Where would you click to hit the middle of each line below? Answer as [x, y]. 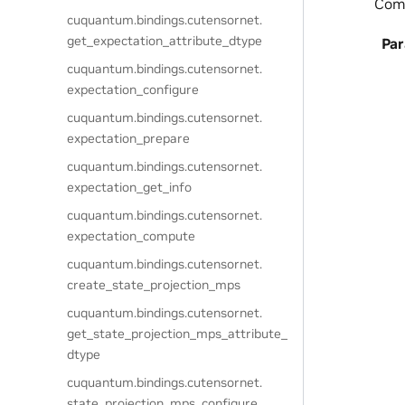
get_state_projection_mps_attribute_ [178, 334]
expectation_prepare [129, 138]
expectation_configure [133, 89]
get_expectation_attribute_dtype [165, 41]
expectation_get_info [130, 187]
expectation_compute [132, 236]
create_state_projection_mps [154, 285]
